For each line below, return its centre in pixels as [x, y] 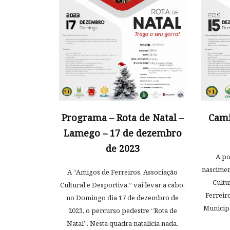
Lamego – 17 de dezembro [122, 133]
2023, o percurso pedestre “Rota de [122, 211]
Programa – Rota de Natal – [122, 118]
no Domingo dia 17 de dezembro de [122, 198]
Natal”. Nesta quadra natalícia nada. [122, 224]
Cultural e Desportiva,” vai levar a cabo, [122, 185]
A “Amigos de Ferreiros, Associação [122, 172]
